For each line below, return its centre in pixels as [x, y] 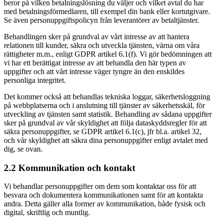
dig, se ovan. [23, 149]
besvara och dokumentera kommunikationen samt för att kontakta [103, 195]
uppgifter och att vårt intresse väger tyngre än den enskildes [94, 71]
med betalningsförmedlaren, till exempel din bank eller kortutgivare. [107, 11]
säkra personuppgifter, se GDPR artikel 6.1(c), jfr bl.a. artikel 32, [103, 131]
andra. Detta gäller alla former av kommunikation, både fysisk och [105, 204]
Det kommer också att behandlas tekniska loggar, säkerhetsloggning [107, 96]
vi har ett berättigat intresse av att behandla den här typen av [95, 62]
